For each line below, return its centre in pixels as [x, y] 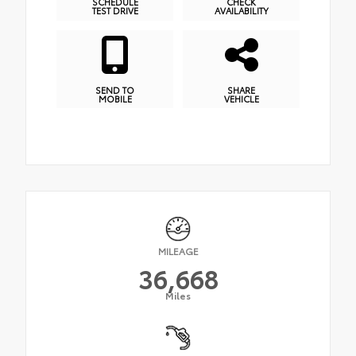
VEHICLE [241, 98]
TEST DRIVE [115, 11]
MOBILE [115, 98]
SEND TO [115, 89]
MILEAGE [178, 250]
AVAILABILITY [241, 11]
